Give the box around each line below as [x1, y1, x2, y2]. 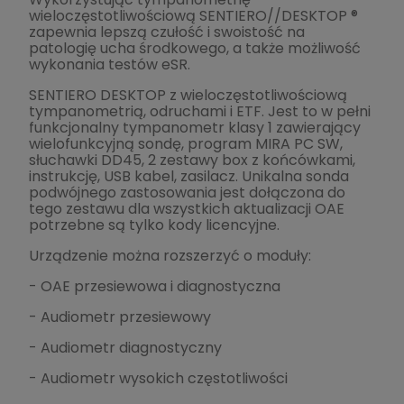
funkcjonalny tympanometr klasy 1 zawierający [29, 116, 361, 138]
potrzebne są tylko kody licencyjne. [29, 214, 280, 235]
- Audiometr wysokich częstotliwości [29, 367, 291, 389]
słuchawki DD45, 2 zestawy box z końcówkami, [29, 149, 355, 170]
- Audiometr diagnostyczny [29, 336, 222, 358]
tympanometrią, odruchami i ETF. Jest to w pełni [29, 100, 371, 122]
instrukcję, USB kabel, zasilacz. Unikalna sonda [29, 165, 349, 187]
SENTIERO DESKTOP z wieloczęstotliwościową [29, 84, 347, 106]
